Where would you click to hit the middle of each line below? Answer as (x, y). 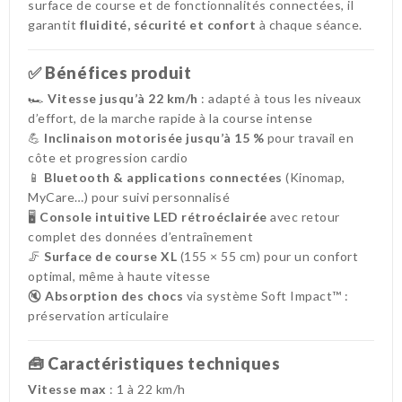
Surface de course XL (110, 256)
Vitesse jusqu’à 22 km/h (123, 98)
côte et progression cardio (108, 157)
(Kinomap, (314, 177)
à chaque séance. (309, 24)
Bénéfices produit (118, 72)
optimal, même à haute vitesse (119, 275)
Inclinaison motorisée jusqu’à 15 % (154, 137)
